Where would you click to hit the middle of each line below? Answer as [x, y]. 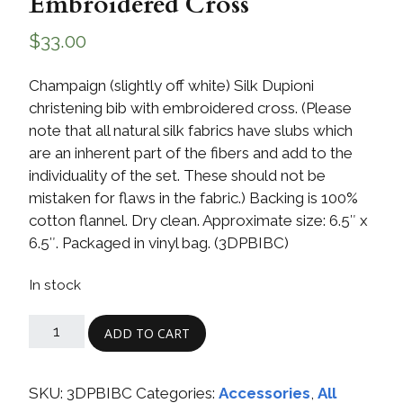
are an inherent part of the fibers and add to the [191, 152]
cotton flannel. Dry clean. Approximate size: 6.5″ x [198, 220]
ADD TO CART [147, 333]
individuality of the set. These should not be [177, 175]
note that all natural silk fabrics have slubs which [191, 130]
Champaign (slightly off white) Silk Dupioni [171, 85]
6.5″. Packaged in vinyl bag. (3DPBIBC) [159, 242]
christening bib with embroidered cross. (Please [190, 107]
